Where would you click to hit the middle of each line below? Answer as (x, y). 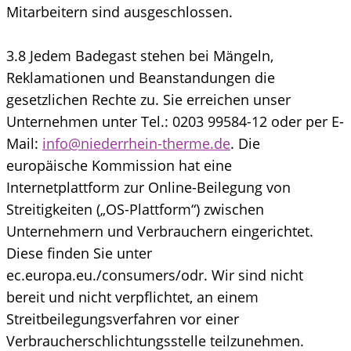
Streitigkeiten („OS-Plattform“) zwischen (135, 209)
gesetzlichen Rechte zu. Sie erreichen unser (148, 99)
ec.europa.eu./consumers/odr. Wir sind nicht (155, 275)
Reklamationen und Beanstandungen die (141, 77)
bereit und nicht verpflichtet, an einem (132, 297)
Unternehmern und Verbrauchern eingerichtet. (160, 231)
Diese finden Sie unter (79, 253)
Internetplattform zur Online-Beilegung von (148, 187)
